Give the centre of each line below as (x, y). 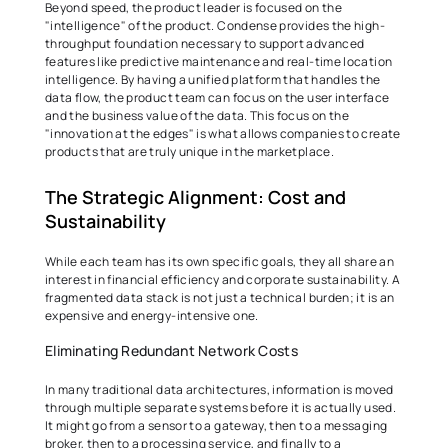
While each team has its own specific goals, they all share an (219, 261)
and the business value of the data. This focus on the (197, 115)
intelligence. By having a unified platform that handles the (213, 79)
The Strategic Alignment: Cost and (195, 197)
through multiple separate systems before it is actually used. (220, 407)
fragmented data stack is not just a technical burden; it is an (220, 297)
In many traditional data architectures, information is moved (219, 389)
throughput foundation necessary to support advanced (205, 43)
